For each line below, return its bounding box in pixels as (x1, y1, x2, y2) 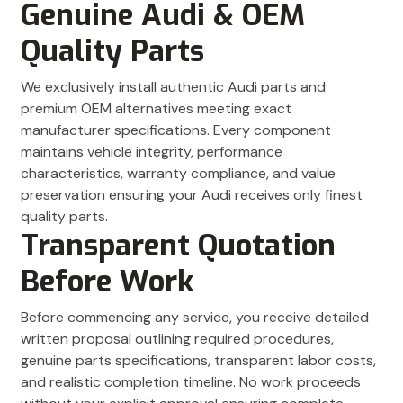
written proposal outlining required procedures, (21, 329, 334, 349)
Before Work (21, 262, 193, 302)
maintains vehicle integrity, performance (21, 142, 282, 162)
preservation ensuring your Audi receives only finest (21, 185, 363, 205)
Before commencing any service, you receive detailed (21, 308, 369, 327)
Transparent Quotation (21, 226, 336, 266)
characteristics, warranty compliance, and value (21, 164, 336, 184)
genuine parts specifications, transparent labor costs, (21, 351, 376, 371)
